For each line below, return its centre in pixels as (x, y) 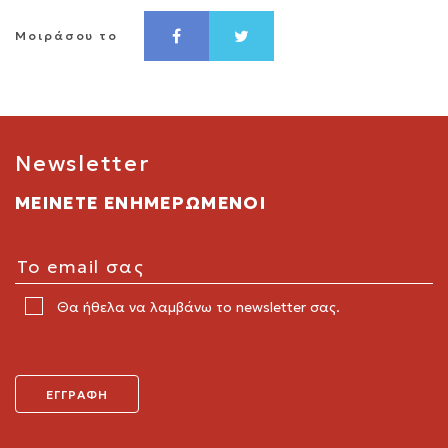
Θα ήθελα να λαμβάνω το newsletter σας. (196, 306)
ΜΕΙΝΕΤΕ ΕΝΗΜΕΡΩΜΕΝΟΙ (141, 202)
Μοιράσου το (67, 35)
